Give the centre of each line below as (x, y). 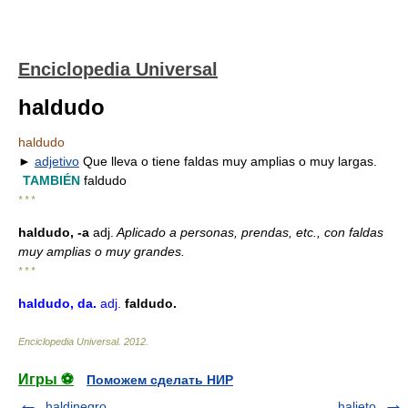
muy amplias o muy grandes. (102, 251)
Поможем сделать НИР (160, 380)
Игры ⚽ (46, 379)
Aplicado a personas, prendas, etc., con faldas (249, 232)
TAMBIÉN (51, 180)
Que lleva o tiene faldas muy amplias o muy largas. (228, 161)
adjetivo (57, 161)
